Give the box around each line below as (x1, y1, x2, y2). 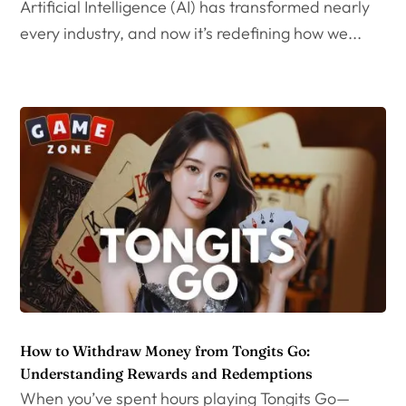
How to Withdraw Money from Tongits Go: (20, 342, 311, 361)
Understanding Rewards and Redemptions (20, 364, 314, 383)
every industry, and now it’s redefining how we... (20, 23, 362, 44)
